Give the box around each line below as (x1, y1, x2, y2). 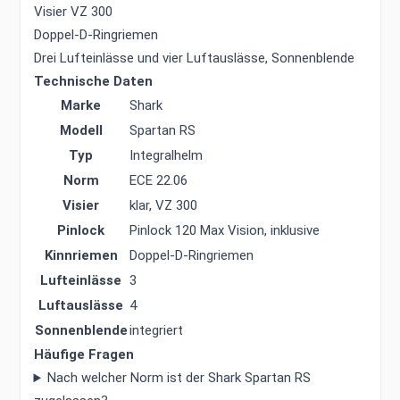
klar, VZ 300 (129, 197, 197, 214)
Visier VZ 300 (33, 4, 112, 21)
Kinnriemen (44, 247, 118, 264)
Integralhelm (129, 147, 203, 164)
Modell (59, 122, 103, 139)
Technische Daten (33, 73, 153, 90)
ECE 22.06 (129, 172, 187, 189)
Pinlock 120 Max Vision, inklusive (129, 222, 320, 239)
